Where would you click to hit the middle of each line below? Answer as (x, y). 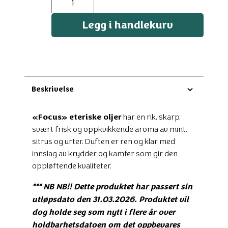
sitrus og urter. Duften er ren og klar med (104, 141)
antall (60, 9)
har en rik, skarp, (151, 117)
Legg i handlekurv (127, 25)
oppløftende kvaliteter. (72, 165)
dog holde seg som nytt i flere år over (104, 211)
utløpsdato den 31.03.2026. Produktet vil (110, 199)
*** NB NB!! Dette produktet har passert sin (112, 186)
